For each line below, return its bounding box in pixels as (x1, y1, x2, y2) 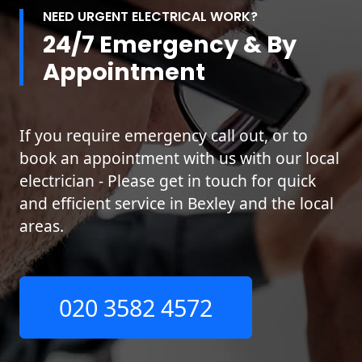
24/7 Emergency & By (43, 28, 297, 61)
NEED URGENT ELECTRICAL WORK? (43, 7, 258, 27)
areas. (19, 215, 64, 238)
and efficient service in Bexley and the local (19, 192, 334, 215)
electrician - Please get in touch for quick (19, 170, 316, 192)
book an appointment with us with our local (19, 147, 339, 170)
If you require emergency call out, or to (19, 124, 308, 147)
